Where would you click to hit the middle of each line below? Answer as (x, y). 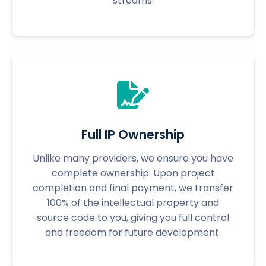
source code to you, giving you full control (133, 217)
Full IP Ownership (133, 134)
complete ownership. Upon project (133, 173)
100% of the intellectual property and (133, 202)
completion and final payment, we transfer (133, 188)
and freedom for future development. (133, 232)
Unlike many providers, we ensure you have (133, 158)
